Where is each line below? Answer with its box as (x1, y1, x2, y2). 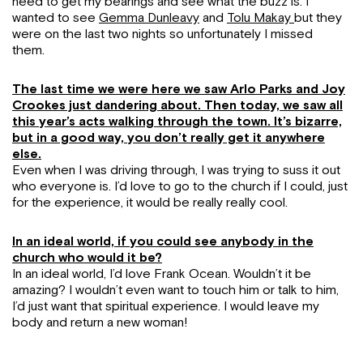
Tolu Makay (227, 10, 294, 26)
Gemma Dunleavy (99, 10, 199, 26)
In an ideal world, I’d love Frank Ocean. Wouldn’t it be (12, 266, 311, 282)
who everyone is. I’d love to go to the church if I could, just (12, 178, 348, 194)
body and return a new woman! (12, 314, 194, 331)
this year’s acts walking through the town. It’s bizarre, (12, 113, 342, 130)
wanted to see (12, 10, 99, 26)
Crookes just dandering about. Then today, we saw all (12, 97, 343, 113)
